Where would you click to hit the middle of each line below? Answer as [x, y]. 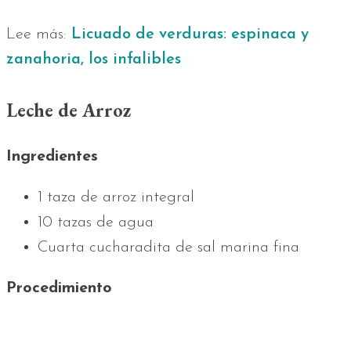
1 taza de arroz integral [116, 198]
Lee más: [39, 35]
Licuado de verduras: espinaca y [190, 35]
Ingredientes [52, 157]
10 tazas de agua [96, 223]
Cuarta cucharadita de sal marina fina [168, 248]
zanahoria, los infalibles [94, 60]
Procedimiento [59, 289]
